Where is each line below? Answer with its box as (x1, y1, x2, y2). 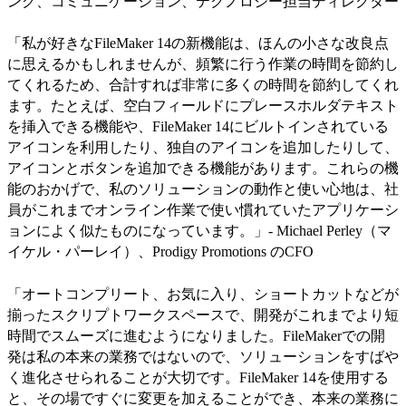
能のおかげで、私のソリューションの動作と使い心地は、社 (7, 181, 399, 198)
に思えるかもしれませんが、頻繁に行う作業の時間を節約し (7, 56, 399, 72)
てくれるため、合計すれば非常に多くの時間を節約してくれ (7, 77, 399, 93)
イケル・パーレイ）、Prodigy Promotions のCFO (7, 244, 314, 260)
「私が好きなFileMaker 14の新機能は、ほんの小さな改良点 (7, 35, 389, 52)
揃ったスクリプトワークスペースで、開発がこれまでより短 (7, 306, 399, 323)
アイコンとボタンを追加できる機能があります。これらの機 (7, 160, 399, 177)
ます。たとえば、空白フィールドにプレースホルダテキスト (7, 98, 399, 114)
